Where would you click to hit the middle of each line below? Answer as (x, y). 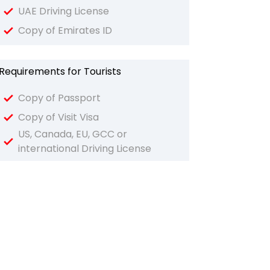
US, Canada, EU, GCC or (72, 134)
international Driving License (84, 149)
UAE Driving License (63, 11)
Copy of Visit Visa (58, 117)
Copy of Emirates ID (65, 30)
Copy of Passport (59, 98)
